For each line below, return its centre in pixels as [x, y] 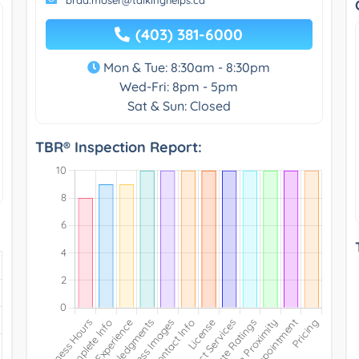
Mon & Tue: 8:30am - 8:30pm [186, 67]
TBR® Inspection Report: [118, 147]
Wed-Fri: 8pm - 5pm [179, 86]
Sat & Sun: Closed [179, 105]
